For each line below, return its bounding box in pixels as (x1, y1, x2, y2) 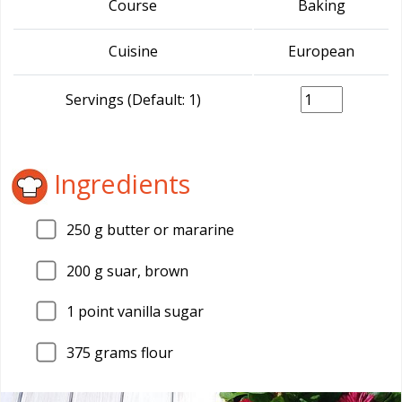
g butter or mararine (91, 220, 234, 240)
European (288, 41, 354, 61)
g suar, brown (91, 260, 188, 281)
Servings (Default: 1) (65, 90, 201, 109)
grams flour (91, 342, 173, 363)
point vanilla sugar (74, 301, 204, 322)
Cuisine (108, 41, 158, 61)
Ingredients (48, 165, 190, 201)
